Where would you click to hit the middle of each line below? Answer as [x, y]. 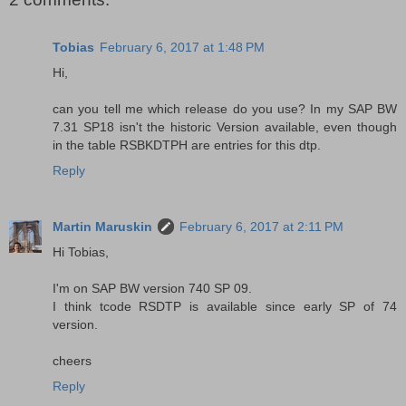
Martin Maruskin [102, 226]
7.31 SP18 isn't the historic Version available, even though [225, 126]
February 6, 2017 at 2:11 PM [261, 226]
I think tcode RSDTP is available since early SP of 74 [225, 306]
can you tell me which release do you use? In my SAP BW [225, 108]
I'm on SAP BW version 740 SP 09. [152, 288]
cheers [72, 360]
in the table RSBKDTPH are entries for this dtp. [187, 145]
